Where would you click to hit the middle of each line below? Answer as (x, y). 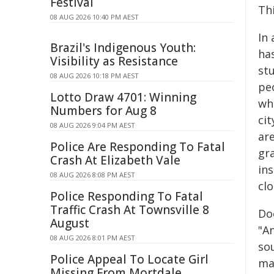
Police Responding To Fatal (127, 196)
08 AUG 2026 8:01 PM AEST (93, 238)
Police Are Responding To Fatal (138, 147)
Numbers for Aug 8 (103, 111)
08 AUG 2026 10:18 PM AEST (94, 76)
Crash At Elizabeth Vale (115, 160)
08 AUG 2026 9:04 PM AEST (93, 125)
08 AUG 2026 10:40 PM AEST (94, 17)
